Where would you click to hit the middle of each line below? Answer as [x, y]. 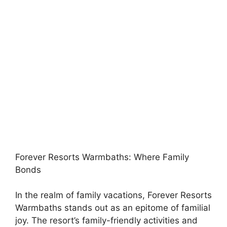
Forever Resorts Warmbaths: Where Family [102, 157]
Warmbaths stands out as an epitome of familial [113, 208]
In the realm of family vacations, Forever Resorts [113, 195]
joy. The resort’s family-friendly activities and [106, 220]
